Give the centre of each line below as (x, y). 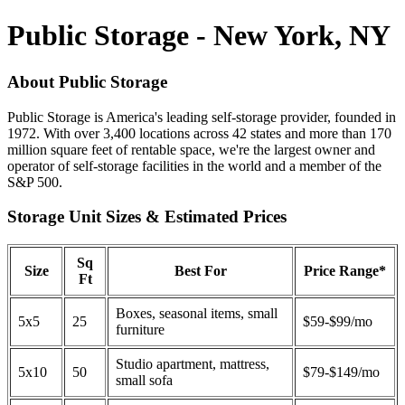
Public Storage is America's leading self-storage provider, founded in (202, 117)
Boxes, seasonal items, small (197, 314)
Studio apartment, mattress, (193, 364)
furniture (140, 330)
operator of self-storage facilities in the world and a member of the (194, 165)
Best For (200, 271)
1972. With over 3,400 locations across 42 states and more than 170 (199, 133)
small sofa (144, 381)
